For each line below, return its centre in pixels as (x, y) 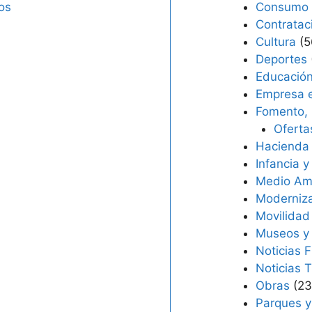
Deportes (281, 59)
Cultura (276, 42)
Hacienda (282, 146)
